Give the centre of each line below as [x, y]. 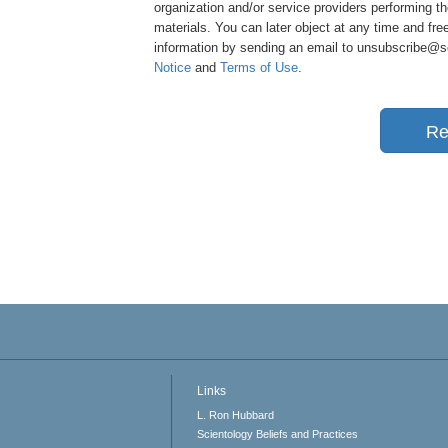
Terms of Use [259, 67]
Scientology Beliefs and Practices [278, 434]
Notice [172, 67]
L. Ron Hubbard [236, 415]
